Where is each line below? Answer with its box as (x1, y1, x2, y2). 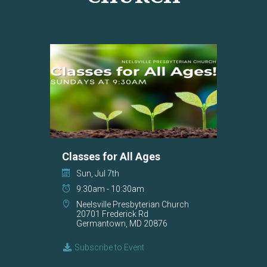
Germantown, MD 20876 (76, 219, 167, 229)
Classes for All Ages (62, 150, 160, 163)
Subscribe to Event (72, 243, 144, 253)
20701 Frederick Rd (76, 209, 148, 219)
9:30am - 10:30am (76, 184, 144, 194)
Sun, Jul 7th (76, 169, 119, 179)
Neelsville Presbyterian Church (76, 200, 189, 210)
